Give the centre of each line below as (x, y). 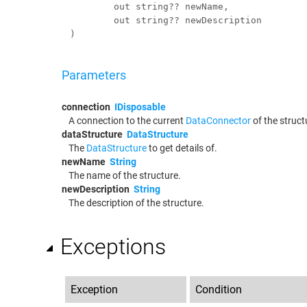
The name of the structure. (125, 175)
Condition (219, 289)
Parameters (94, 75)
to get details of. (182, 148)
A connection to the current (127, 120)
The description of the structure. (136, 202)
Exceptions (113, 246)
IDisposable (140, 107)
